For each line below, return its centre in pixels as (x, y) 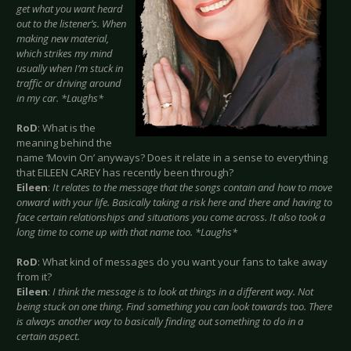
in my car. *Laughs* (60, 98)
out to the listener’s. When (71, 24)
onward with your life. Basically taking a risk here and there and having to (174, 203)
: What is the (67, 128)
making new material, (63, 39)
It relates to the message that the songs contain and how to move (192, 188)
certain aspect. (48, 337)
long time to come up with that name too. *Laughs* (127, 232)
